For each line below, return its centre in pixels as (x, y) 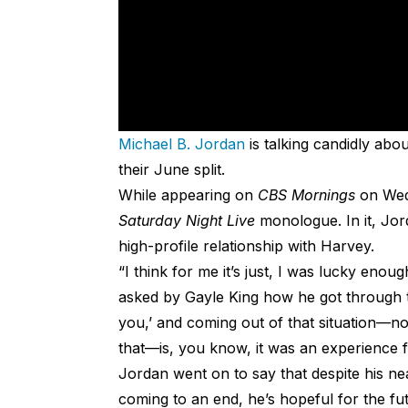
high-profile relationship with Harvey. (246, 246)
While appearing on (188, 195)
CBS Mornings (306, 195)
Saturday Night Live (186, 221)
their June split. (171, 170)
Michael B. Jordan (181, 144)
